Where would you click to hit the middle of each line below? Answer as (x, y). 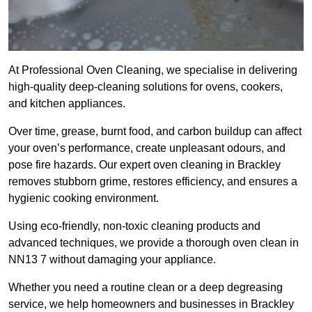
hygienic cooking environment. (84, 198)
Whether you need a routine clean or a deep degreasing (146, 288)
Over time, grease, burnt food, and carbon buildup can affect (155, 132)
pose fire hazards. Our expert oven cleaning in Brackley (145, 165)
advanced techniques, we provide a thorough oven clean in (154, 243)
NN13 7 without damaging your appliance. (112, 260)
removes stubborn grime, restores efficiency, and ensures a (153, 182)
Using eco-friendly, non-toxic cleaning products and (134, 226)
